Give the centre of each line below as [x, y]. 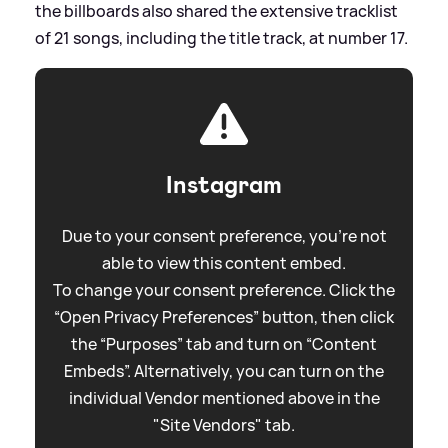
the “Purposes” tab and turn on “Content [224, 343]
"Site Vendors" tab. [224, 424]
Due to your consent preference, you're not [224, 235]
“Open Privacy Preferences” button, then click [224, 316]
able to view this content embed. [224, 262]
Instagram [224, 184]
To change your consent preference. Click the [224, 289]
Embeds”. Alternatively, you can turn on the [224, 370]
